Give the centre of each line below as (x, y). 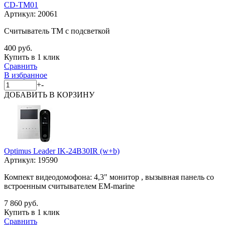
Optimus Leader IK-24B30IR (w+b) (62, 151)
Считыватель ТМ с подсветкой (57, 31)
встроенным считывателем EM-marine (69, 186)
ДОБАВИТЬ (27, 94)
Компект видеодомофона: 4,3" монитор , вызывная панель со (109, 177)
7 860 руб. (21, 203)
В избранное (26, 75)
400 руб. (18, 48)
